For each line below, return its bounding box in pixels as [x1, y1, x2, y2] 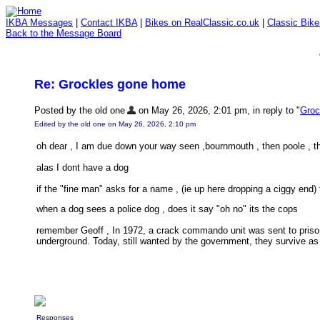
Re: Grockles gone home [34, 77, 186, 91]
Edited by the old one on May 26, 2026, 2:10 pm [34, 120, 196, 129]
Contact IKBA [81, 17, 137, 28]
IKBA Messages [6, 17, 73, 28]
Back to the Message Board [6, 28, 121, 39]
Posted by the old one [34, 105, 125, 116]
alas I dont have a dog [36, 162, 129, 174]
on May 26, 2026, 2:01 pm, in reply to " [136, 105, 300, 116]
